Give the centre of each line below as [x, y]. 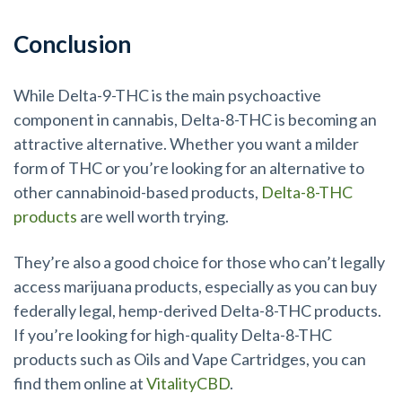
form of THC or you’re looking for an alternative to [189, 168]
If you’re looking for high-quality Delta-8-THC [173, 334]
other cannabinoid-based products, [137, 192]
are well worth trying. [154, 217]
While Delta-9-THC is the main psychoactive [167, 96]
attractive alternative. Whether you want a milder [186, 144]
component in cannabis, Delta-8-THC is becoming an [195, 120]
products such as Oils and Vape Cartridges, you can [190, 358]
